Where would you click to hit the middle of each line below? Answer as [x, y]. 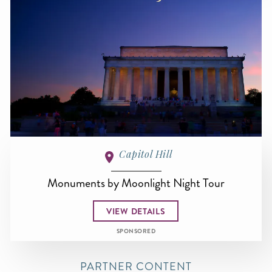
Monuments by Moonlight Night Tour [136, 183]
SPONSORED [136, 232]
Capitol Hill [146, 154]
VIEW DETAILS [136, 211]
